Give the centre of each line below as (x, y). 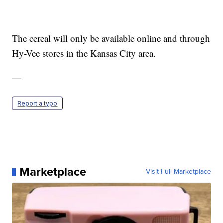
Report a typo (38, 104)
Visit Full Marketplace (178, 172)
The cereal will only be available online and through (111, 38)
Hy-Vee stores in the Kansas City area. (84, 53)
